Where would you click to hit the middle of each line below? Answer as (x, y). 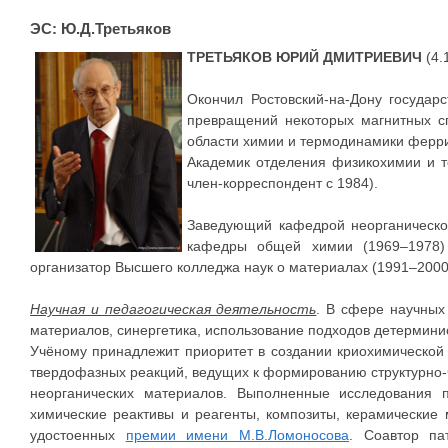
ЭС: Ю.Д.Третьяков (100, 28)
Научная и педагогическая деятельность (173, 309)
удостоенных (78, 435)
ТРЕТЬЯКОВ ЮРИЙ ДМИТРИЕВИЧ (304, 57)
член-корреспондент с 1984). (282, 183)
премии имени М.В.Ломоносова (237, 435)
